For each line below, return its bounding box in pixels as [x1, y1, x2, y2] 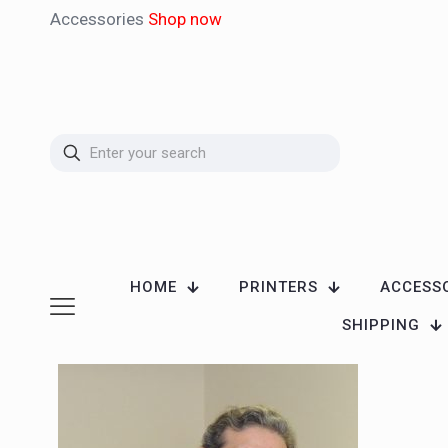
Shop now [148, 8, 222, 29]
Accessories [50, 8, 148, 29]
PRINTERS [238, 278, 318, 296]
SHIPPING [342, 316, 420, 334]
